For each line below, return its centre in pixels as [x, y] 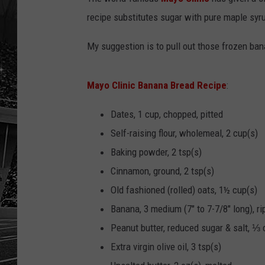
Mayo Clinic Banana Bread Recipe [157, 85]
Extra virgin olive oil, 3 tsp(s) [166, 247]
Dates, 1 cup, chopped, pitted [167, 114]
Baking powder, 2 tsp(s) [156, 152]
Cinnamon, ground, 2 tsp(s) [162, 171]
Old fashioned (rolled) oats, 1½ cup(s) [184, 190]
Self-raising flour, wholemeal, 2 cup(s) [184, 133]
